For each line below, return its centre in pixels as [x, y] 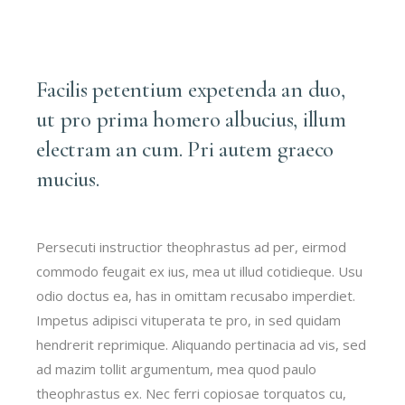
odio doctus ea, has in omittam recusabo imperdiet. [196, 296]
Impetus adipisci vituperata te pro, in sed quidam [189, 320]
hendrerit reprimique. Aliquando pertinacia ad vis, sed [202, 344]
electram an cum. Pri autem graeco [185, 149]
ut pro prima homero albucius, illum [191, 119]
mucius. [68, 179]
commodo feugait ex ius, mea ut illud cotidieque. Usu [200, 271]
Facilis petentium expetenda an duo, [191, 89]
